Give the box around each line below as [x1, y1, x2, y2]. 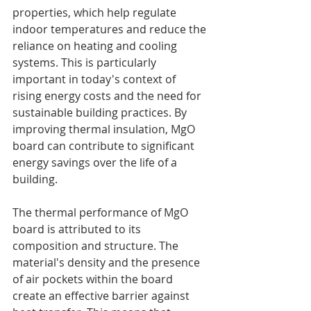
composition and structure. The [12, 237, 181, 253]
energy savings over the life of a [12, 154, 180, 170]
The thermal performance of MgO [12, 204, 191, 220]
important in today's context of [12, 71, 178, 87]
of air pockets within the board [12, 271, 176, 287]
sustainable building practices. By [12, 104, 190, 120]
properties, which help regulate [12, 4, 179, 20]
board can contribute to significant [12, 137, 197, 153]
